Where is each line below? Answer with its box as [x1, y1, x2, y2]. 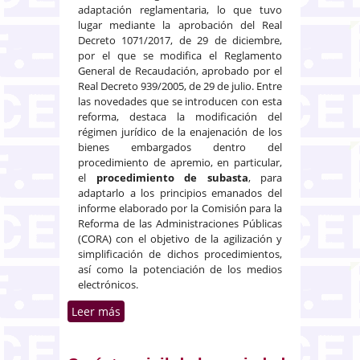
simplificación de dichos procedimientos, [78, 246, 282, 261]
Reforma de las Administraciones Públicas [78, 215, 282, 231]
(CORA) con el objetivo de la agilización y [78, 231, 282, 246]
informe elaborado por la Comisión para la [78, 200, 282, 215]
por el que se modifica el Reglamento [78, 47, 282, 63]
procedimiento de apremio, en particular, [78, 154, 282, 170]
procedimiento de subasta [96, 170, 248, 185]
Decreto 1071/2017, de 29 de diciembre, [78, 32, 282, 47]
